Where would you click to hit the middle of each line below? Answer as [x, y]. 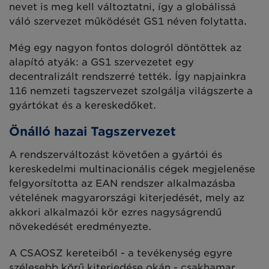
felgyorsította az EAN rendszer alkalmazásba [122, 183]
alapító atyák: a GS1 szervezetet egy [101, 62]
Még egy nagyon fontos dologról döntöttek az [125, 47]
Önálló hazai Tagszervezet [92, 131]
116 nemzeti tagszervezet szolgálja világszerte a [131, 91]
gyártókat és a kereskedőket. [83, 105]
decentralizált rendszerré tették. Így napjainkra [128, 76]
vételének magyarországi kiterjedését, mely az [127, 198]
